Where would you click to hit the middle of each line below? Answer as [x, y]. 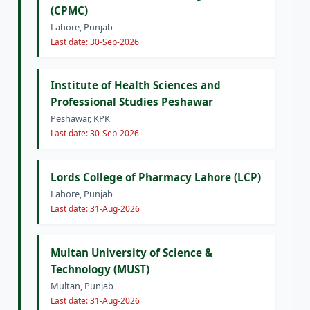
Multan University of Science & [131, 252]
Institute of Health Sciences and [136, 85]
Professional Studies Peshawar [132, 102]
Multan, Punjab [82, 285]
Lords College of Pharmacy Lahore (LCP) [156, 177]
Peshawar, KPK [80, 119]
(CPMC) [69, 10]
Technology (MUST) [100, 269]
